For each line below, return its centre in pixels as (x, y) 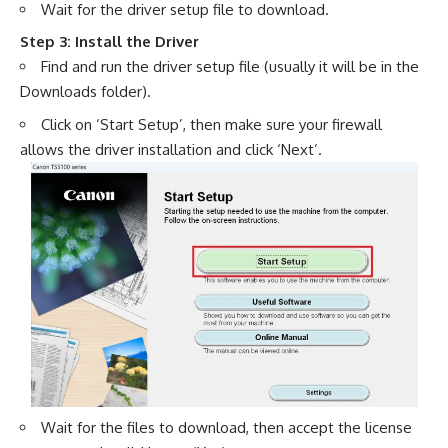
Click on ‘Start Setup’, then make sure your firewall (211, 124)
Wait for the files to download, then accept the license (226, 427)
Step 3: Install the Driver (109, 41)
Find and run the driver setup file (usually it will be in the (230, 66)
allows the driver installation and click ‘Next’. (171, 149)
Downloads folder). (85, 91)
